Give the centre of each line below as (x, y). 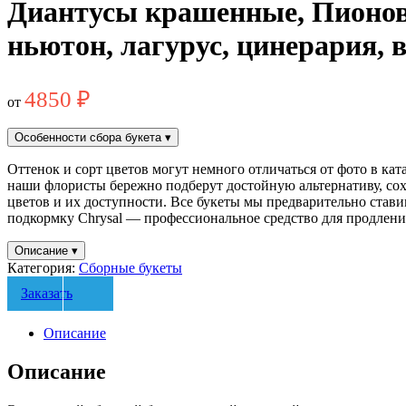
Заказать (47, 293)
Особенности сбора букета (90, 137)
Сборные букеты (130, 267)
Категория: (43, 267)
